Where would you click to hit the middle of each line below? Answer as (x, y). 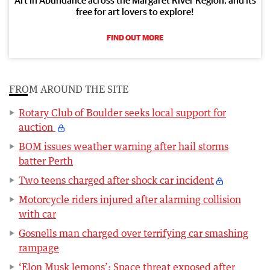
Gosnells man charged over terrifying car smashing (133, 233)
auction (37, 127)
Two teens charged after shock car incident (116, 180)
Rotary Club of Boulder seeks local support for (122, 112)
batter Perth (46, 161)
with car (37, 214)
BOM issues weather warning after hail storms (124, 146)
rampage (39, 247)
